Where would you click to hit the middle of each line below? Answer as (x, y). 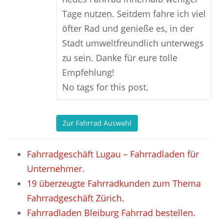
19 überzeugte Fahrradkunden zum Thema (114, 183)
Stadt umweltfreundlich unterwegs (133, 43)
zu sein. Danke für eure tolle (120, 58)
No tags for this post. (105, 87)
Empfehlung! (88, 72)
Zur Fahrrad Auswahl (97, 123)
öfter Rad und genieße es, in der (128, 28)
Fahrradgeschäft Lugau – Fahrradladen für (113, 154)
